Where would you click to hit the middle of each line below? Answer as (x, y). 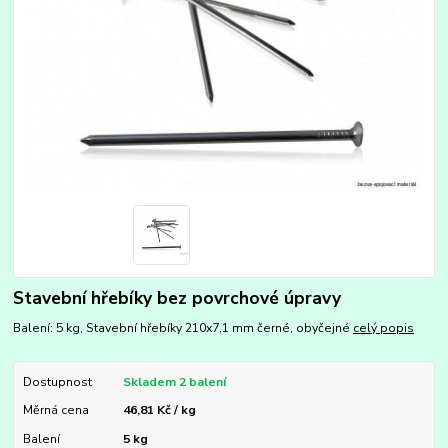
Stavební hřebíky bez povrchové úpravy (177, 297)
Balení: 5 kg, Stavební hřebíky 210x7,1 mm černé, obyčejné (183, 328)
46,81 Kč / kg (159, 410)
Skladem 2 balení (174, 382)
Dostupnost (57, 382)
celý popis (384, 328)
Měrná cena (55, 410)
